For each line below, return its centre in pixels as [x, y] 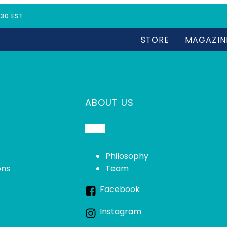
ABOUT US [109, 103]
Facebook [120, 189]
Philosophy [127, 156]
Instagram [121, 212]
